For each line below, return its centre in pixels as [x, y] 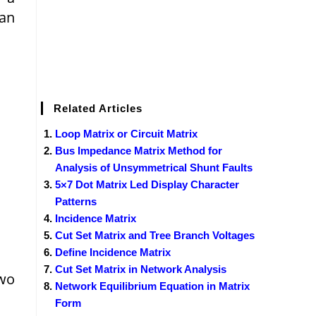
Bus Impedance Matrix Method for [139, 150]
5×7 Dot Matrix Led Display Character [147, 184]
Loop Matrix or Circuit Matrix [126, 133]
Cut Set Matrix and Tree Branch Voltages [155, 235]
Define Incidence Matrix [113, 252]
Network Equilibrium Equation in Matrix [152, 286]
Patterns [76, 201]
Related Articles [98, 108]
